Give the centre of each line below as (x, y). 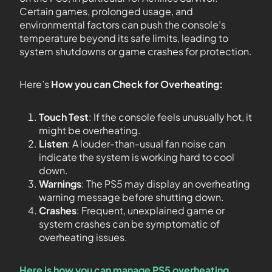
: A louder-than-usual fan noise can (146, 144)
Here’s (35, 84)
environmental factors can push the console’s (123, 25)
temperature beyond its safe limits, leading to (124, 38)
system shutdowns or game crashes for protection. (136, 52)
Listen (53, 144)
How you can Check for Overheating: (137, 84)
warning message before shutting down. (131, 197)
